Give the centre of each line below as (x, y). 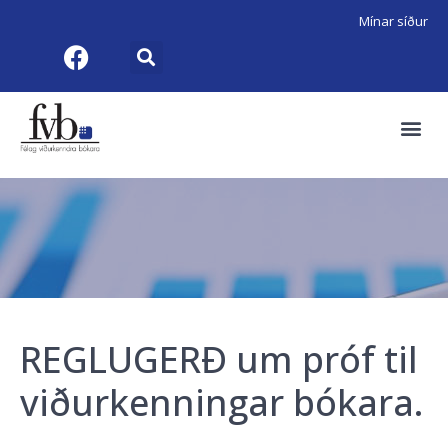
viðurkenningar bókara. (222, 403)
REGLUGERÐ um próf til (219, 360)
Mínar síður (393, 21)
